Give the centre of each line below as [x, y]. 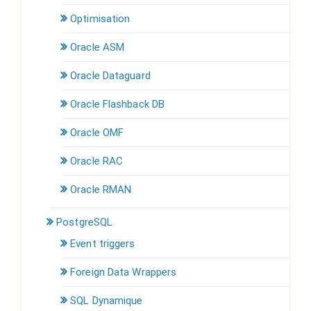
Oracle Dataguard [110, 75]
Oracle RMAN [101, 189]
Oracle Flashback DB [118, 104]
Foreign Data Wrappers [124, 272]
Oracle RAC [97, 161]
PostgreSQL [85, 222]
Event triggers [103, 243]
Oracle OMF [97, 132]
